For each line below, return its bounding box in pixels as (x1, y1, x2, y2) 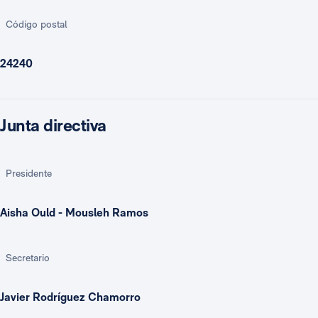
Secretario (6, 252, 50, 263)
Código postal (6, 18, 67, 30)
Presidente (6, 168, 52, 179)
